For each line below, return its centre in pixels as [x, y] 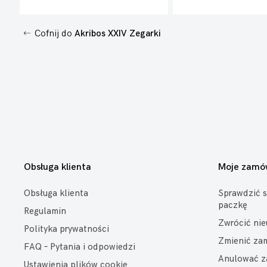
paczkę [233, 205]
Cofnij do [53, 34]
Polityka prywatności [66, 229]
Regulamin [45, 211]
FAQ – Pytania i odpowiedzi [80, 247]
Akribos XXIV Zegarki [118, 34]
